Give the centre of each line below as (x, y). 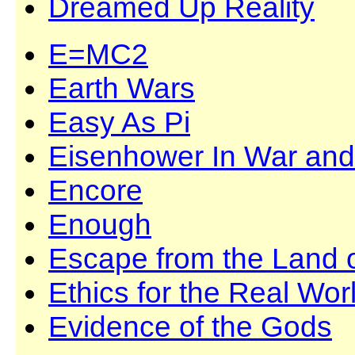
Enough (100, 224)
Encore (95, 190)
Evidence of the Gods (190, 326)
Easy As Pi (119, 122)
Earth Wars (122, 88)
